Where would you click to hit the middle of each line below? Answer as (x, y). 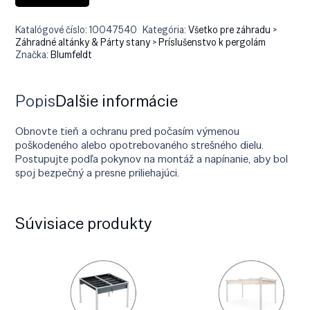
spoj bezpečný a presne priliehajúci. (98, 172)
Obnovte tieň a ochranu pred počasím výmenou (128, 131)
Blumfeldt (72, 54)
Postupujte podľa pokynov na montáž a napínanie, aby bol (152, 158)
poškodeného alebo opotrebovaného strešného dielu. (140, 145)
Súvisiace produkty (84, 223)
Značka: (33, 54)
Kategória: (166, 29)
